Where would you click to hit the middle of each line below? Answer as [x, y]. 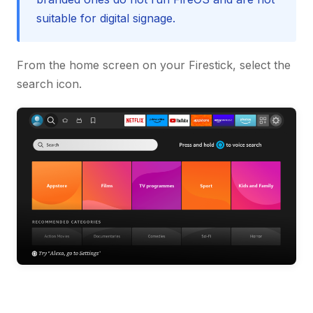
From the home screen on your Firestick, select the [154, 65]
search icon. [49, 84]
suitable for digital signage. [106, 19]
